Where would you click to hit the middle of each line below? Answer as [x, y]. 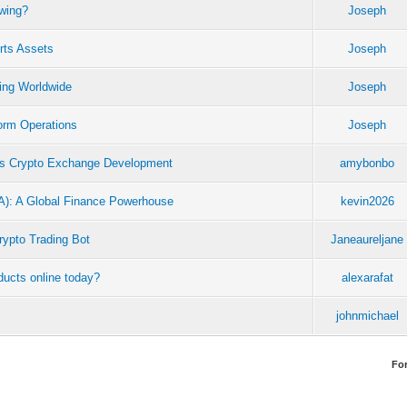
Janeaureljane [367, 239]
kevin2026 [367, 201]
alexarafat [367, 277]
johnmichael [367, 315]
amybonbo [367, 163]
